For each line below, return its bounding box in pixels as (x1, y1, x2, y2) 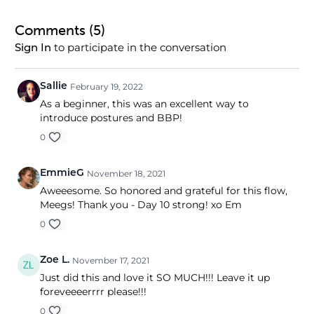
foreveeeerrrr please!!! (40, 285, 146, 298)
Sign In (15, 43, 51, 54)
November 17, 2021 (72, 255, 149, 266)
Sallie (40, 81, 67, 92)
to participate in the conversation (51, 41, 226, 54)
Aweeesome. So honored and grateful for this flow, (40, 184, 287, 197)
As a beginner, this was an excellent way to (40, 97, 249, 110)
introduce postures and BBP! (40, 111, 182, 124)
